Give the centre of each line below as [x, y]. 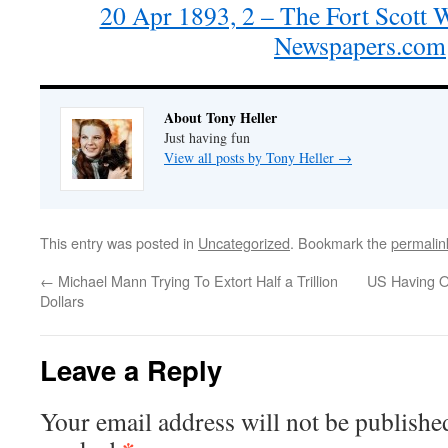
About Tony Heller [220, 117]
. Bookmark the [340, 242]
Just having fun [207, 137]
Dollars [62, 300]
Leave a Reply [131, 369]
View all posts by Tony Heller [251, 157]
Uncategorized [244, 242]
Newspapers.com [360, 44]
